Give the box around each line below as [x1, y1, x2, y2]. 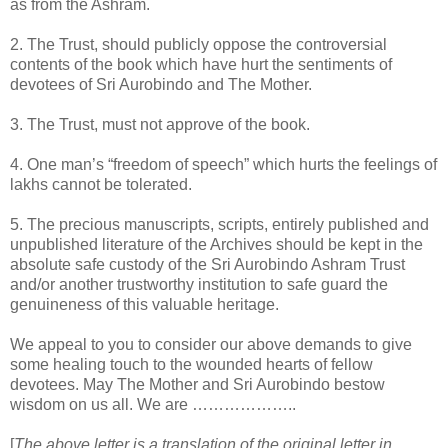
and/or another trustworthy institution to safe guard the [10, 275, 388, 293]
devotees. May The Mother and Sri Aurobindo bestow [10, 375, 385, 393]
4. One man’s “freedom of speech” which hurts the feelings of [10, 155, 437, 173]
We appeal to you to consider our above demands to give [10, 335, 412, 353]
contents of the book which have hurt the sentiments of [10, 55, 392, 73]
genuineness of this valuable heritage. [10, 295, 279, 313]
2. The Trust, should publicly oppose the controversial [10, 35, 387, 53]
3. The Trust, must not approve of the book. [10, 115, 310, 133]
